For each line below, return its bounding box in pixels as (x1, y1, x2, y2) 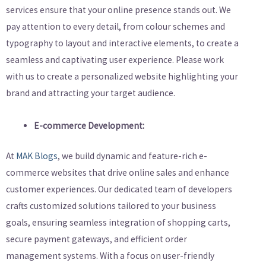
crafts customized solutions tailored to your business (6, 200, 216, 212)
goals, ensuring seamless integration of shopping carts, (6, 217, 230, 229)
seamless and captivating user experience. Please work (6, 53, 224, 65)
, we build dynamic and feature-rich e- (58, 150, 207, 162)
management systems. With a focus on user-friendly (6, 250, 214, 262)
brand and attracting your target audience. (6, 87, 175, 99)
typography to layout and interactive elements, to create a (6, 37, 239, 49)
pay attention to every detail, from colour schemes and (6, 20, 225, 32)
